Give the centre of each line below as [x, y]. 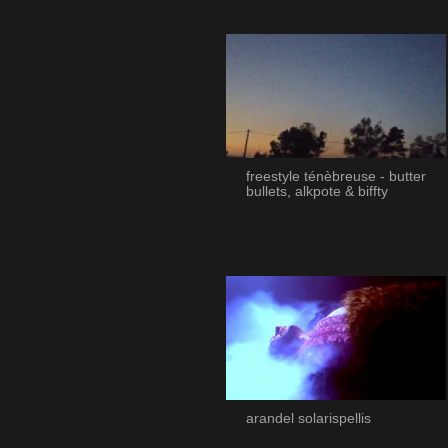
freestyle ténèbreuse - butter [335, 176]
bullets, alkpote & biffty [316, 191]
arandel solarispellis [308, 418]
